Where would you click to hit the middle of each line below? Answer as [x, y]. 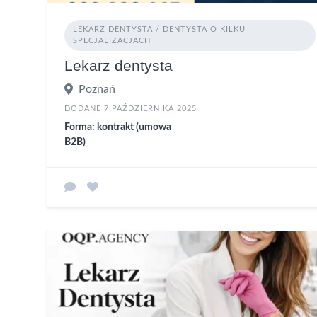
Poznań [97, 89]
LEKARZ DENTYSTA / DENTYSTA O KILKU [159, 29]
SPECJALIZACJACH [112, 40]
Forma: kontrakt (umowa [118, 127]
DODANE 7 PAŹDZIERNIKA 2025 [131, 108]
